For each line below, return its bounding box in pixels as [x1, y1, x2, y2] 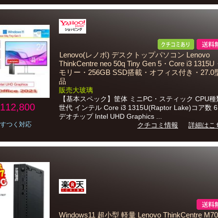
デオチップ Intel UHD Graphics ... [59, 112, 162, 120]
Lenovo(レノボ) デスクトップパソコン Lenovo [59, 51, 210, 59]
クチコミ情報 [137, 121, 178, 129]
